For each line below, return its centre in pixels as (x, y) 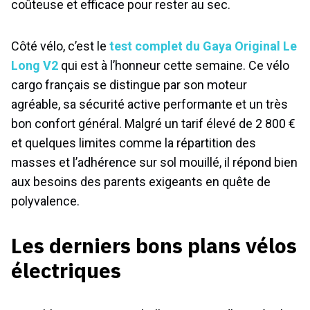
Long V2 (35, 65)
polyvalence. (45, 201)
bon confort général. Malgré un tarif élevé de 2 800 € (153, 124)
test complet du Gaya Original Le (203, 46)
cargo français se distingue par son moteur (129, 85)
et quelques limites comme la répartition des (134, 143)
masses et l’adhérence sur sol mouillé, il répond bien (154, 162)
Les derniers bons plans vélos (154, 245)
